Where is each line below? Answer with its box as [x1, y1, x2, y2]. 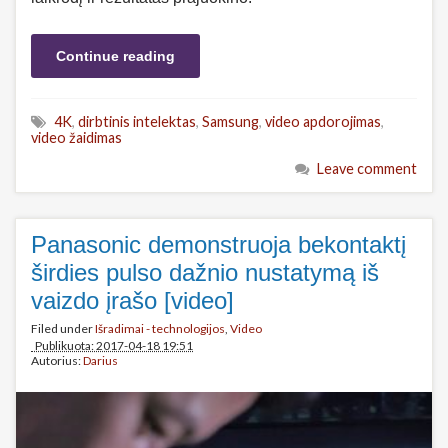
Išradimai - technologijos [95, 321, 225, 336]
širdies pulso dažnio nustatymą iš [31, 259, 379, 286]
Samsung [202, 113, 259, 130]
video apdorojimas [265, 113, 381, 130]
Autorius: [31, 353, 83, 368]
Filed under [31, 321, 95, 336]
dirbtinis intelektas [78, 113, 196, 130]
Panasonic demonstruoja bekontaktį [31, 231, 406, 258]
